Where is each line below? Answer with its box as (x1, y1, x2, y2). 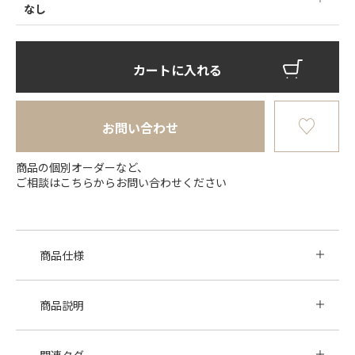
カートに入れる (133, 60, 222, 80)
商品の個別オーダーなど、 (16, 159, 148, 176)
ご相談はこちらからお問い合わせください (16, 174, 227, 191)
